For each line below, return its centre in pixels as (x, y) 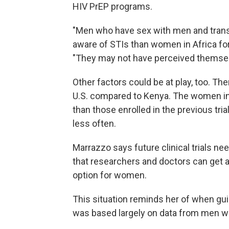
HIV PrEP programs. (112, 6)
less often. (94, 123)
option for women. (110, 175)
